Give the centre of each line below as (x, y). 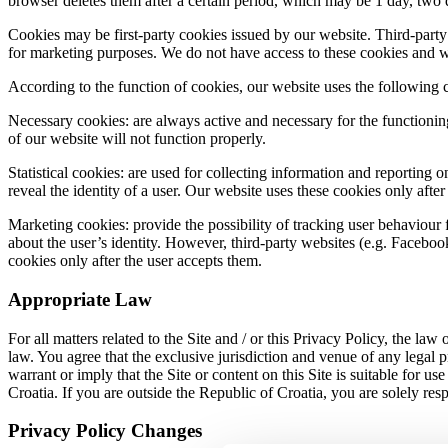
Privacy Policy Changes (105, 431)
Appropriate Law (80, 299)
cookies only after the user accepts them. (135, 261)
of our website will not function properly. (139, 139)
